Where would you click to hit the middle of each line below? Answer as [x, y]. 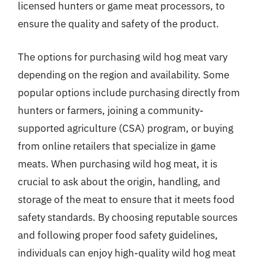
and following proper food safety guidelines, [118, 235]
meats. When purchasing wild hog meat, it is [118, 164]
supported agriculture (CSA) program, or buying [126, 128]
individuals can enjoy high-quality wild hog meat [127, 253]
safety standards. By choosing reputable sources [128, 217]
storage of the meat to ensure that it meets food [126, 199]
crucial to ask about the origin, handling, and [119, 181]
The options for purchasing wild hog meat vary [123, 57]
